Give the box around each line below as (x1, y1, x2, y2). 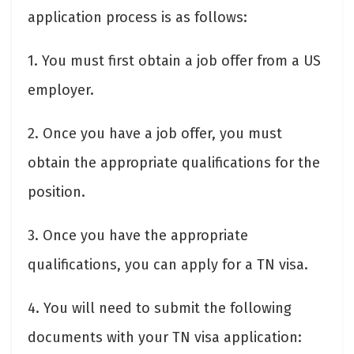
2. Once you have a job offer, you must (28, 125, 282, 143)
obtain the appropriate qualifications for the (28, 154, 320, 172)
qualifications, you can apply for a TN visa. (28, 256, 308, 274)
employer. (28, 81, 94, 100)
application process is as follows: (28, 9, 247, 27)
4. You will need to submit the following (28, 299, 292, 318)
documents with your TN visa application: (28, 329, 302, 347)
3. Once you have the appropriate (28, 227, 248, 245)
